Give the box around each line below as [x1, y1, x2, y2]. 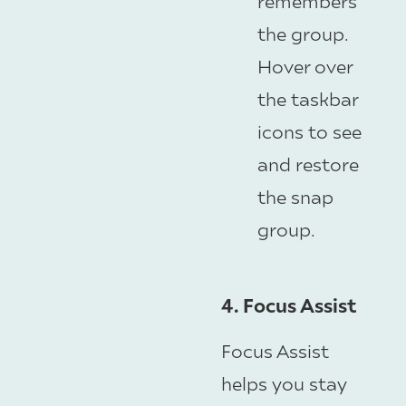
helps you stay [221, 372, 347, 395]
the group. [257, 21, 349, 44]
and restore [257, 151, 359, 175]
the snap [257, 184, 333, 208]
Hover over [257, 53, 353, 77]
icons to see [257, 119, 362, 142]
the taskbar [257, 86, 358, 110]
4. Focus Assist [221, 293, 356, 318]
